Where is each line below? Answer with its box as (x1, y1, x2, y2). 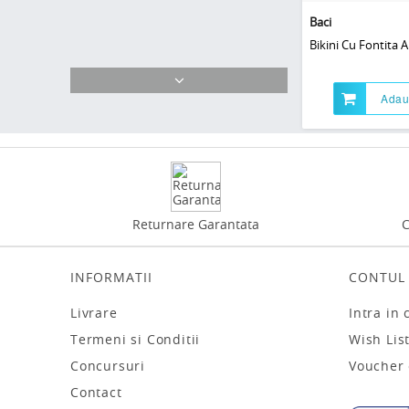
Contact (70, 383, 122, 401)
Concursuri (70, 356, 145, 374)
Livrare (70, 303, 118, 321)
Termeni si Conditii (70, 330, 201, 348)
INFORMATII (70, 267, 152, 286)
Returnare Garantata (132, 215, 259, 233)
